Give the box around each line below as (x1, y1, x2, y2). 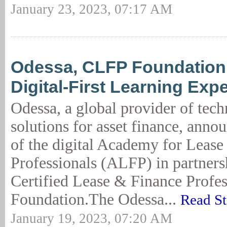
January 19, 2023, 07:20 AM (11, 211, 172, 226)
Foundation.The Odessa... (11, 191, 180, 208)
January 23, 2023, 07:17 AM (11, 2, 172, 17)
